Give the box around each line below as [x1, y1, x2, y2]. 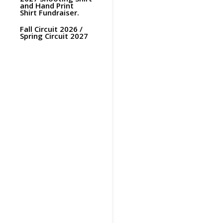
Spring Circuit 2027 [20, 30, 88, 41]
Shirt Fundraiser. [20, 7, 79, 17]
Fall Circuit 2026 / [20, 23, 83, 34]
